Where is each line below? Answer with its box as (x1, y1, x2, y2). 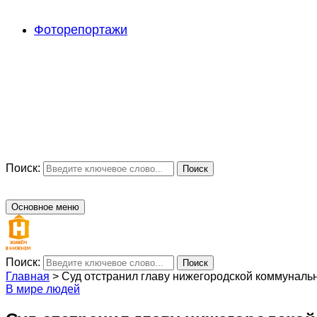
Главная (6, 270, 50, 282)
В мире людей (6, 283, 80, 295)
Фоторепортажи (34, 23, 127, 37)
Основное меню (11, 202, 79, 212)
